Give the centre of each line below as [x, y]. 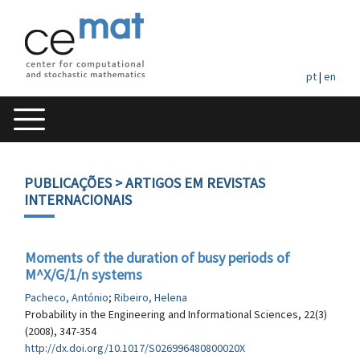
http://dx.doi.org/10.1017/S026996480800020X [135, 348]
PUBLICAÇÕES [68, 183]
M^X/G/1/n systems [84, 274]
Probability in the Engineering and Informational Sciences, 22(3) [176, 314]
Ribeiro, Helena [151, 297]
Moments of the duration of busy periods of [157, 258]
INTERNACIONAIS [78, 200]
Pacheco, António [67, 297]
